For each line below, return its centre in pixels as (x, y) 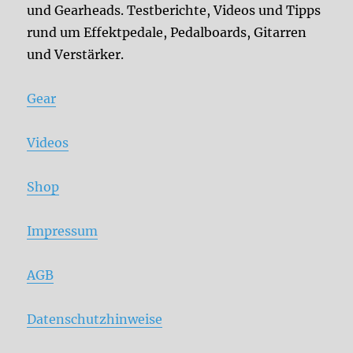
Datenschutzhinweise (95, 319)
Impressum (63, 230)
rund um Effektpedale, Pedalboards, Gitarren (167, 32)
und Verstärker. (76, 54)
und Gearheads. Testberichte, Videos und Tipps (174, 10)
